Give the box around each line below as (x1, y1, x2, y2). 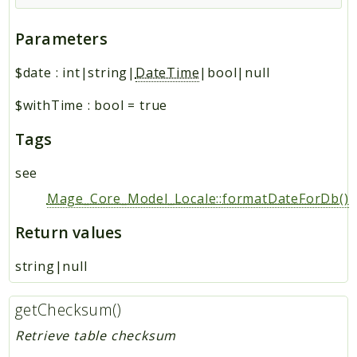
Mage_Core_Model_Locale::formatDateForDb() (46, 189, 349, 207)
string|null (14, 257, 88, 275)
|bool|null (199, 63, 270, 81)
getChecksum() (14, 299, 121, 321)
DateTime (135, 63, 200, 81)
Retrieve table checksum (14, 326, 177, 344)
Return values (14, 221, 123, 243)
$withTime (14, 96, 84, 114)
